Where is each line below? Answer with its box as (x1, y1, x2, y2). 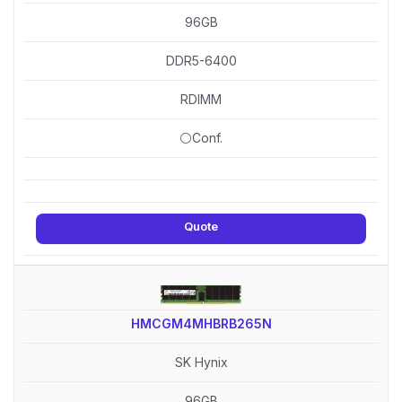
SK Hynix (174, 354, 228, 370)
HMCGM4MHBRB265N (130, 315, 272, 331)
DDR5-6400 (165, 52, 237, 68)
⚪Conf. (179, 129, 223, 145)
